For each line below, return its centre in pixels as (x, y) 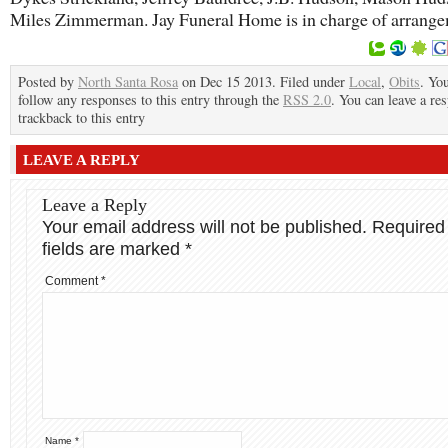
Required (408, 227)
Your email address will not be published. (204, 227)
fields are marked (113, 249)
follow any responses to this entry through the (150, 99)
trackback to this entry (81, 117)
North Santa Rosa (128, 81)
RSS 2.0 (307, 99)
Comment (73, 281)
